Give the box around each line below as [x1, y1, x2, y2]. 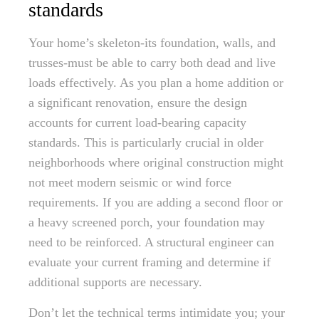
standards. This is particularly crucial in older [28, 135, 263, 150]
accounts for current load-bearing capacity [28, 115, 246, 130]
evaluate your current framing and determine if [28, 255, 271, 269]
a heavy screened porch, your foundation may [28, 215, 265, 229]
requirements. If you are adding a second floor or [28, 195, 283, 209]
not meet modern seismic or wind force [28, 175, 231, 189]
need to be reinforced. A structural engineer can [28, 235, 274, 249]
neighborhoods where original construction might [28, 155, 283, 169]
